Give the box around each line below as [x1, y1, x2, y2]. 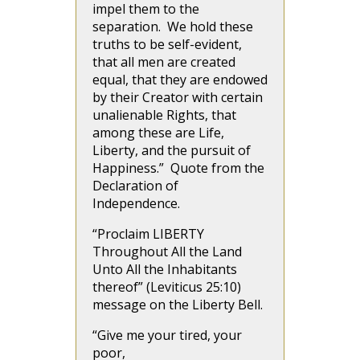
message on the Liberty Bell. [92, 296, 266, 314]
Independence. [92, 194, 180, 213]
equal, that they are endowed [92, 71, 268, 89]
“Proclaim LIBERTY [92, 225, 204, 243]
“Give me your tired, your [92, 326, 242, 345]
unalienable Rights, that [92, 106, 236, 125]
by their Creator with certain [92, 88, 263, 107]
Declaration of [92, 177, 178, 195]
